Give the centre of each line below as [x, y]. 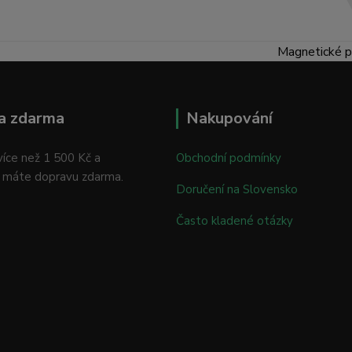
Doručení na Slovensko [237, 190]
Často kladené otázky [235, 221]
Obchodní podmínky [229, 158]
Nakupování [229, 119]
